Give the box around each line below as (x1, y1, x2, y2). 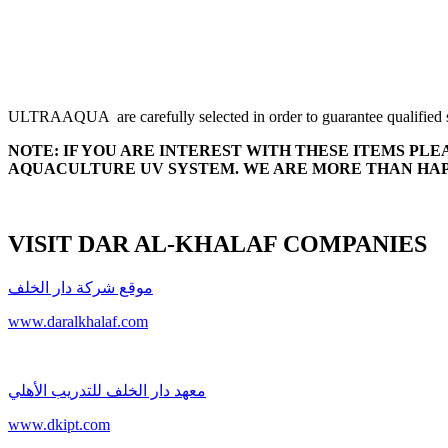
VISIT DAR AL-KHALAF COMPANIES (8, 231, 427, 258)
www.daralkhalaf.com (8, 313, 148, 331)
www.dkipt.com (8, 416, 110, 434)
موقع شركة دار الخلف (8, 279, 153, 297)
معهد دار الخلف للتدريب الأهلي (8, 382, 206, 400)
